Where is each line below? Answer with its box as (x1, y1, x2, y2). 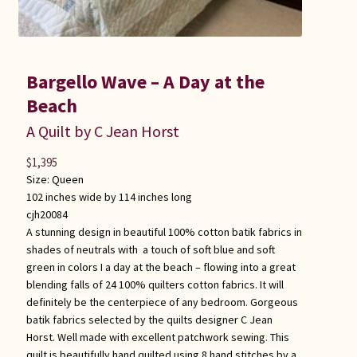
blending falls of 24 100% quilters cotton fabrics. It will (25, 277, 284, 292)
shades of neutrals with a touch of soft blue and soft (25, 242, 275, 257)
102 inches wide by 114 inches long (25, 190, 192, 205)
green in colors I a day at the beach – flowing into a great (25, 260, 296, 275)
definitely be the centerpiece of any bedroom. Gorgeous (25, 295, 298, 310)
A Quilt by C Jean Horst (25, 121, 179, 142)
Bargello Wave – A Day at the (25, 69, 265, 95)
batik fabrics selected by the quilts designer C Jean (25, 312, 273, 328)
